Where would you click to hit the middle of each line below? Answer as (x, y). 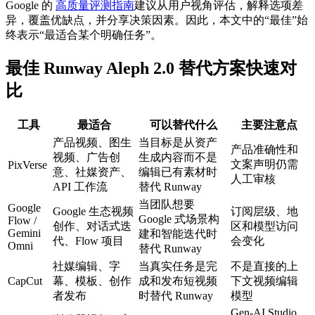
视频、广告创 (86, 157)
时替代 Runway (176, 295)
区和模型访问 (264, 226)
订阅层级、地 (264, 211)
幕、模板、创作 (92, 281)
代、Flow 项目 (88, 240)
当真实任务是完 (178, 266)
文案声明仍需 (264, 164)
